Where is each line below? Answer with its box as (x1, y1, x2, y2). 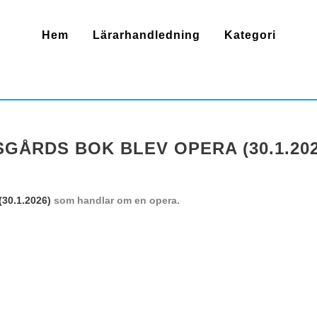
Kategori (224, 29, 276, 41)
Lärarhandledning (92, 29, 200, 41)
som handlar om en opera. (51, 195, 180, 206)
